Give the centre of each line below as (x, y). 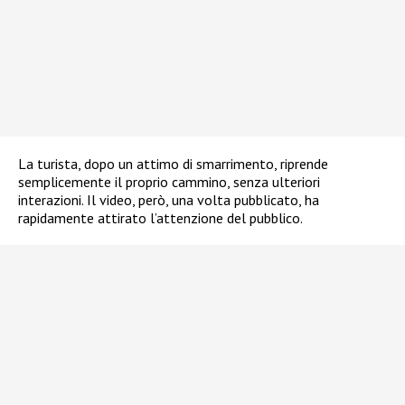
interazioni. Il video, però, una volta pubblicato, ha (169, 200)
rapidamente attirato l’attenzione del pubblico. (160, 218)
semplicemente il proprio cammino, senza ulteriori (169, 182)
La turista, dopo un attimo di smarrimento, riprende (173, 164)
